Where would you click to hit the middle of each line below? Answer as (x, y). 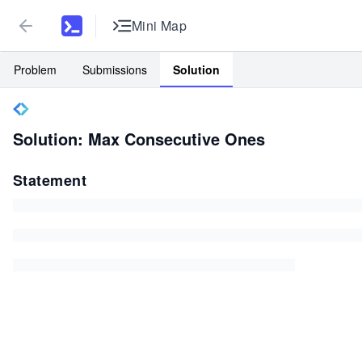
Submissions (115, 69)
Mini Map (159, 25)
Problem (35, 69)
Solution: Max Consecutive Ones (139, 139)
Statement (50, 180)
